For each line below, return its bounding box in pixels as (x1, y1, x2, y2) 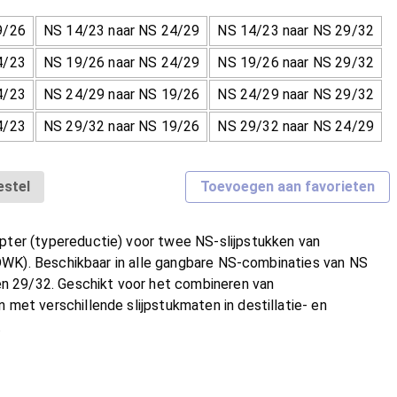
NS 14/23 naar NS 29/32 (217, 21, 374, 39)
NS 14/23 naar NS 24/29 (43, 21, 200, 39)
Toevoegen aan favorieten (200, 177, 375, 195)
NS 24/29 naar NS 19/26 (43, 85, 200, 103)
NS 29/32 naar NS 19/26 (43, 117, 200, 135)
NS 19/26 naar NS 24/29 (43, 53, 200, 71)
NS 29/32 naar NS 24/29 (217, 117, 374, 135)
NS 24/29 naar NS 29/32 (217, 85, 374, 103)
